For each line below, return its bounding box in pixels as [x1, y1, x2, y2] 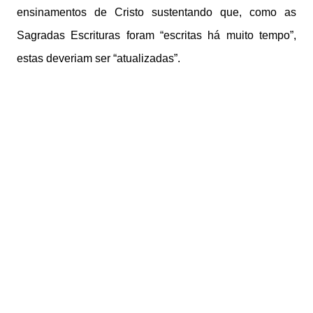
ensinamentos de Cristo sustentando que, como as [17, 6, 296, 18]
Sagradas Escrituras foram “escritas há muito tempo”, [17, 29, 296, 41]
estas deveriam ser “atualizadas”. [17, 52, 180, 64]
